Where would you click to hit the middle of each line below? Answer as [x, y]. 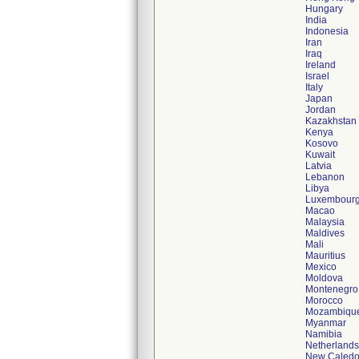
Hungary [324, 9]
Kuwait [320, 155]
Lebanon [325, 177]
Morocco [324, 301]
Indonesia [327, 31]
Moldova [324, 278]
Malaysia [325, 222]
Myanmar [326, 323]
